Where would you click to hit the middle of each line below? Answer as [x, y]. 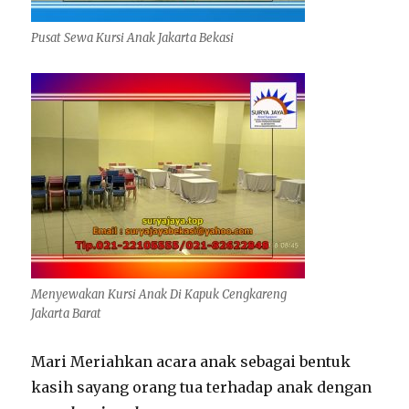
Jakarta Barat [67, 314]
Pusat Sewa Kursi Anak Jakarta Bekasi [133, 38]
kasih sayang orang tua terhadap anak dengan [202, 388]
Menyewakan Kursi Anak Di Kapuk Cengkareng [159, 295]
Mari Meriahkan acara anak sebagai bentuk [191, 362]
